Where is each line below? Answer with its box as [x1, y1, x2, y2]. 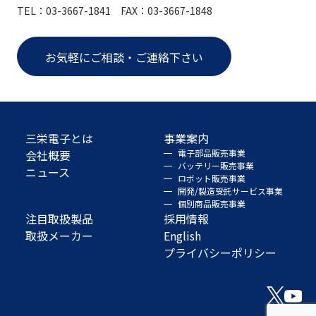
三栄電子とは [25, 130, 94, 147]
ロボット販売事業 [178, 172, 246, 185]
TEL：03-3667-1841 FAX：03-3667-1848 [17, 4, 212, 18]
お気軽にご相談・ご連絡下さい [45, 49, 203, 66]
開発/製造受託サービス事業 [178, 185, 284, 197]
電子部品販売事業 [178, 147, 246, 159]
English [164, 227, 202, 245]
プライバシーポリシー [164, 244, 277, 262]
